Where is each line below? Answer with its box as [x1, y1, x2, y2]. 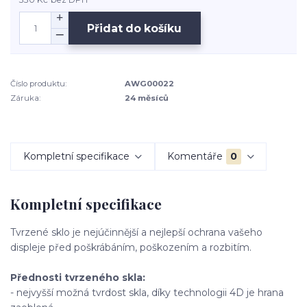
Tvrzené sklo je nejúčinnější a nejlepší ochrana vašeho [10, 225, 262, 238]
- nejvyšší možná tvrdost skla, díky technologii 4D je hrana [10, 286, 284, 299]
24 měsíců [125, 93, 169, 103]
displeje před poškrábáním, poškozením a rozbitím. [10, 241, 251, 254]
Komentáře [167, 149, 223, 162]
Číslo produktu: [10, 79, 66, 89]
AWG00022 [125, 79, 175, 89]
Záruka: [10, 93, 40, 103]
